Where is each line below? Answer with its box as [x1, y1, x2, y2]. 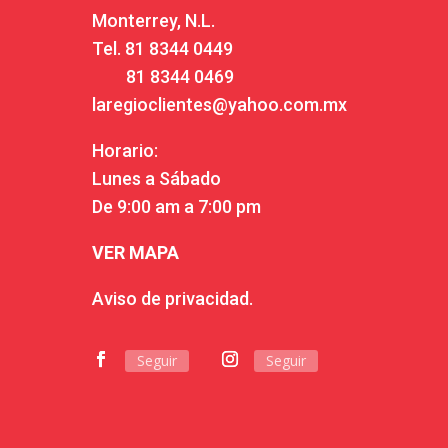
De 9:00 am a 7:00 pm [91, 196, 261, 218]
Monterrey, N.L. [91, 10, 215, 32]
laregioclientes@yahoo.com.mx [91, 94, 347, 116]
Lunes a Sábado [91, 168, 221, 190]
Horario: [91, 140, 158, 162]
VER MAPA [91, 242, 179, 264]
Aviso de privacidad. [91, 288, 253, 310]
